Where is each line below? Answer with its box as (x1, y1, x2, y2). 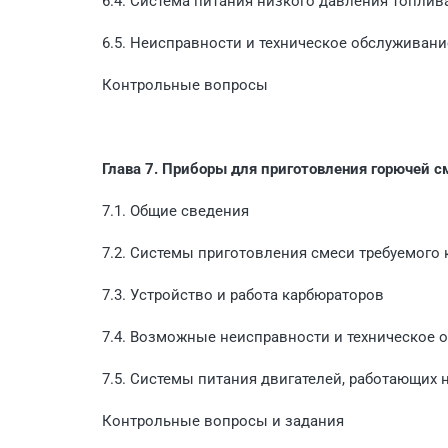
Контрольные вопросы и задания (102, 411, 344, 430)
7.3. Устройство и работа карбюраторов (102, 285, 384, 304)
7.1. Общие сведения (102, 201, 249, 220)
